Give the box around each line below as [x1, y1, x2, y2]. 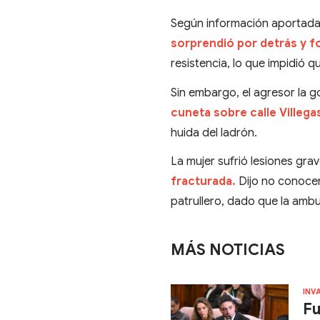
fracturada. [171, 174, 239, 189]
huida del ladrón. [171, 125, 258, 140]
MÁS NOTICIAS [171, 240, 286, 260]
